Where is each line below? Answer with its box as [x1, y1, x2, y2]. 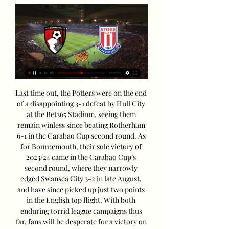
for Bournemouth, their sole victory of [20, 142, 142, 152]
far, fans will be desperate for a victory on [15, 217, 147, 227]
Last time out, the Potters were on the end [15, 88, 147, 98]
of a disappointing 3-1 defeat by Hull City [17, 99, 145, 109]
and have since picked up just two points [17, 185, 145, 195]
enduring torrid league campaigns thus [20, 206, 142, 216]
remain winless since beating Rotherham [17, 120, 145, 130]
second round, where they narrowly [25, 163, 138, 173]
